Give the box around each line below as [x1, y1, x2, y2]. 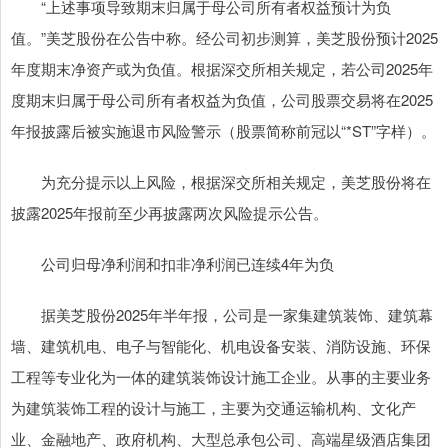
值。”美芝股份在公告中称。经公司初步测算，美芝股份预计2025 [11, 27, 438, 49]
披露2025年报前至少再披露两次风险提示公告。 [11, 202, 328, 224]
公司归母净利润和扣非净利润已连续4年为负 [11, 253, 334, 275]
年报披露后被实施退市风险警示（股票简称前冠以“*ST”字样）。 [11, 120, 436, 142]
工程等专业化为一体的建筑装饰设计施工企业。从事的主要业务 [11, 366, 431, 388]
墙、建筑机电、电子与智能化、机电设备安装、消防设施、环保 [11, 335, 431, 357]
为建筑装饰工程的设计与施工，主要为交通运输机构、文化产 [11, 397, 416, 419]
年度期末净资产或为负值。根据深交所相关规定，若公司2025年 [11, 58, 433, 80]
